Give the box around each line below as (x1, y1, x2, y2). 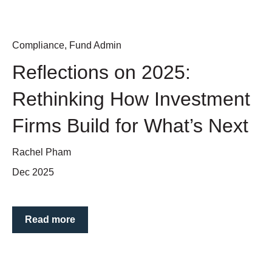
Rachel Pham (12, 147, 71, 158)
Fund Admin (69, 39, 121, 50)
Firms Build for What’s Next (12, 114, 248, 137)
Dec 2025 (12, 167, 54, 178)
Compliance (12, 39, 64, 50)
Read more (25, 214, 75, 225)
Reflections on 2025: (12, 61, 191, 83)
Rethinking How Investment (12, 87, 250, 110)
